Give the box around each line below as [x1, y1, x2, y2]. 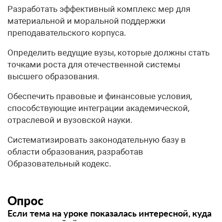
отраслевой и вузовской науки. [7, 115, 132, 125]
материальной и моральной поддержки [7, 16, 166, 26]
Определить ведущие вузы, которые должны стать [7, 48, 210, 57]
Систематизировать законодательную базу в [7, 135, 186, 145]
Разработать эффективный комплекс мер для [7, 4, 190, 14]
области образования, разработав [7, 147, 143, 157]
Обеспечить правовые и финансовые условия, [7, 91, 192, 101]
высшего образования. [7, 71, 99, 81]
